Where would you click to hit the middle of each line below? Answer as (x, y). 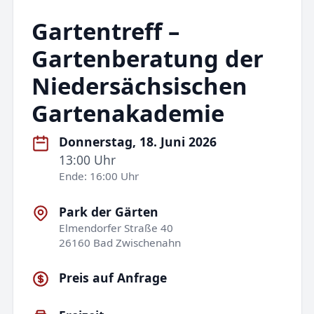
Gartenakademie (128, 113)
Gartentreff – (105, 31)
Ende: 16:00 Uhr (99, 176)
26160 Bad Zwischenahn (120, 242)
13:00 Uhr (88, 160)
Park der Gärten (109, 211)
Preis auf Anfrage (113, 277)
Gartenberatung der (147, 58)
